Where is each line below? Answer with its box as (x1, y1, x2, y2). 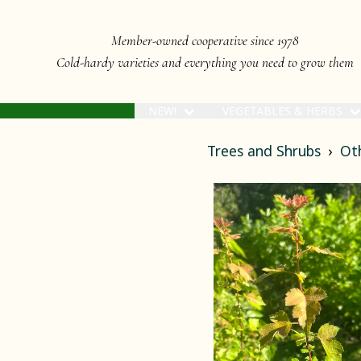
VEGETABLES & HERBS (222, 102, 346, 118)
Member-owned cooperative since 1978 (111, 31, 299, 49)
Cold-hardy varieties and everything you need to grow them (56, 53, 354, 71)
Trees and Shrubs (207, 141, 321, 161)
